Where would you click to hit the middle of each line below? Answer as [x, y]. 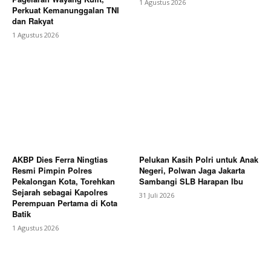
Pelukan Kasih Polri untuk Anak [199, 159]
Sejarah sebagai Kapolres [60, 192]
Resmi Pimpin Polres [52, 170]
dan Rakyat [33, 21]
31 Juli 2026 [157, 195]
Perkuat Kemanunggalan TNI [66, 10]
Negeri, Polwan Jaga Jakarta [192, 170]
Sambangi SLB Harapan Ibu [191, 181]
